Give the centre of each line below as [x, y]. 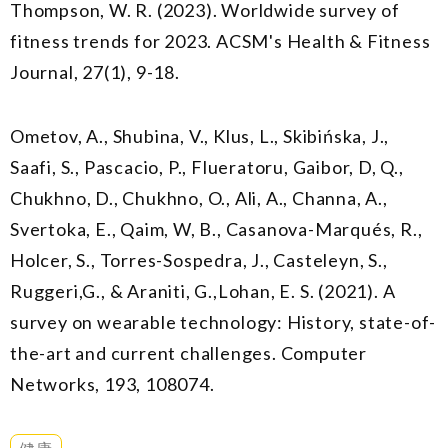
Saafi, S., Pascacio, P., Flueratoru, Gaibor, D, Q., [207, 167]
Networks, [55, 384]
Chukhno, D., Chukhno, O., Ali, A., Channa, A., [199, 198]
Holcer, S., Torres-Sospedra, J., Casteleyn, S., [199, 260]
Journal [42, 71]
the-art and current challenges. [145, 353]
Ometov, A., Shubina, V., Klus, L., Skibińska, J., [200, 136]
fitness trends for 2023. [113, 40]
